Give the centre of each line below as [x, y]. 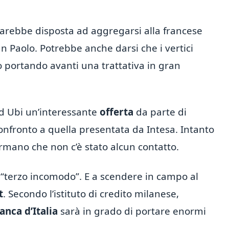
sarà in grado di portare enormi [132, 211]
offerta [117, 112]
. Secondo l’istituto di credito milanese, [91, 193]
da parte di [160, 112]
